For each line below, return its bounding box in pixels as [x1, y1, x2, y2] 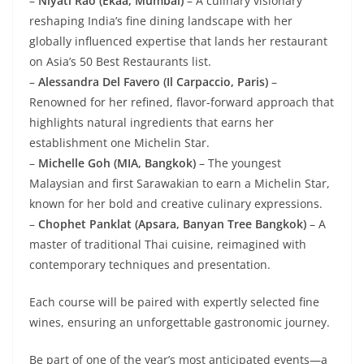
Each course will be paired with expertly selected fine [29, 294, 319, 310]
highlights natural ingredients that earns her [29, 115, 274, 131]
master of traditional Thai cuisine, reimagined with [29, 236, 306, 253]
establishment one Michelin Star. [29, 135, 210, 151]
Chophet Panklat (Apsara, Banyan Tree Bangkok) [38, 216, 306, 232]
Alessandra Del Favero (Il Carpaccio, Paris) [38, 74, 268, 90]
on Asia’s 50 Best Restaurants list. [29, 54, 211, 70]
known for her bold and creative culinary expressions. [29, 196, 323, 212]
